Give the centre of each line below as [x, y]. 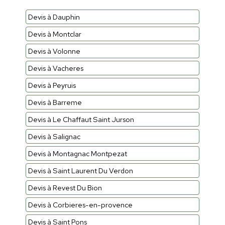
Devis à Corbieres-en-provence [80, 204]
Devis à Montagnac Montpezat [77, 153]
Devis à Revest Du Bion [65, 187]
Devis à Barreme [55, 102]
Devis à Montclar [54, 34]
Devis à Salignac [54, 136]
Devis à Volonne [54, 51]
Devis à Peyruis [52, 85]
